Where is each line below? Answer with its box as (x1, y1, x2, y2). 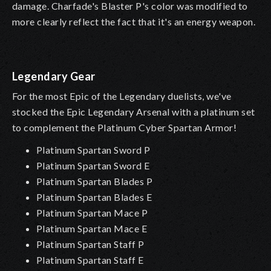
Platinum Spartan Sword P (36, 143, 151, 155)
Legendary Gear (12, 69, 96, 83)
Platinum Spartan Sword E (36, 159, 150, 171)
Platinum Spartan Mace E (36, 222, 148, 234)
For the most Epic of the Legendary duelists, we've (12, 90, 232, 102)
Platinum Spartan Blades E (36, 191, 152, 203)
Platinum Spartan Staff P (36, 238, 145, 250)
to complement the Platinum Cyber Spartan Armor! (12, 121, 237, 133)
